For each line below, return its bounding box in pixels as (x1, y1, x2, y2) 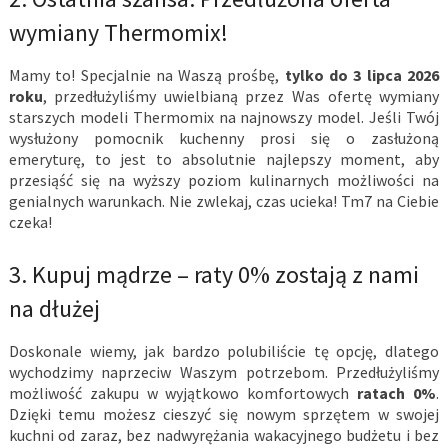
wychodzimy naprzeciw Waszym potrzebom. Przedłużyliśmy (8, 362, 440, 383)
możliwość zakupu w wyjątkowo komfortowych (8, 383, 358, 404)
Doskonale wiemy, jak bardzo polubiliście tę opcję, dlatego (8, 341, 440, 362)
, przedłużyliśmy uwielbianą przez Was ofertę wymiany (42, 86, 440, 107)
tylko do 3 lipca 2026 (284, 65, 440, 86)
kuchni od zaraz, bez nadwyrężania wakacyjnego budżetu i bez (8, 425, 440, 446)
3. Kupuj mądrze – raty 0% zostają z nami (8, 259, 419, 291)
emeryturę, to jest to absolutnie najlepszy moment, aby (8, 149, 440, 170)
